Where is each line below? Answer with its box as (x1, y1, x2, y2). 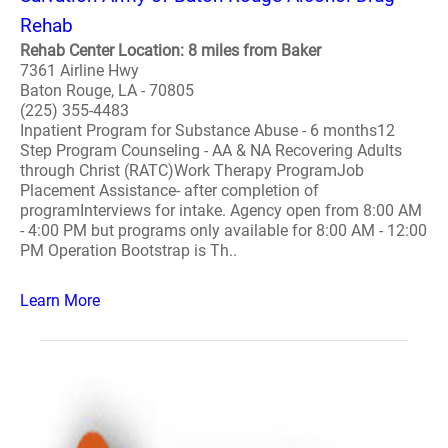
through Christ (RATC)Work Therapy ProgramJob (20, 161, 364, 180)
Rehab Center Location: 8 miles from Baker (20, 41, 321, 60)
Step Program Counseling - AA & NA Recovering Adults (20, 141, 402, 160)
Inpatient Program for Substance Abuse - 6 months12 (20, 121, 395, 140)
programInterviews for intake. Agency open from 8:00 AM (20, 201, 422, 220)
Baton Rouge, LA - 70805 (20, 81, 194, 100)
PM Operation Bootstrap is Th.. (20, 241, 237, 260)
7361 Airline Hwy (20, 61, 139, 80)
